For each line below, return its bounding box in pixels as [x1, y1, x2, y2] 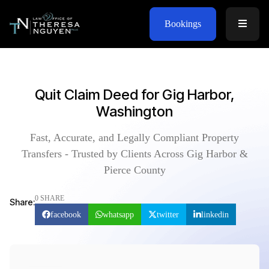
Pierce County [103, 164, 166, 176]
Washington [96, 103, 173, 120]
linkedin [201, 210, 229, 219]
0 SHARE [35, 194, 64, 202]
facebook [50, 210, 81, 219]
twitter [157, 210, 180, 219]
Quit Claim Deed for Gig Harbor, [34, 86, 235, 103]
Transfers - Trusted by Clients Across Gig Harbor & [21, 148, 248, 160]
